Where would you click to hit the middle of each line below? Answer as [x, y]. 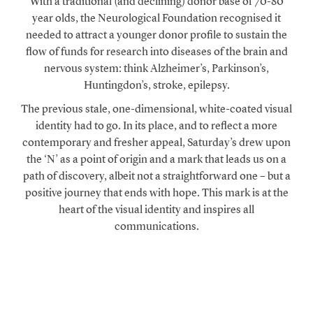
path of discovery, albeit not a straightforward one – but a [156, 176]
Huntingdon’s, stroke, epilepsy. [156, 85]
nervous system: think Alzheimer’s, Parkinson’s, [156, 68]
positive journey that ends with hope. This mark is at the [156, 192]
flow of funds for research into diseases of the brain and [156, 51]
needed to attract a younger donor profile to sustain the [156, 35]
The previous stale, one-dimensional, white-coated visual [156, 109]
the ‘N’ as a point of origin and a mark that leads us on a [156, 159]
